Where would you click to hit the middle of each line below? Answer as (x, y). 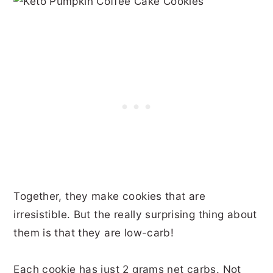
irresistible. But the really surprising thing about (135, 214)
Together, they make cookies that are (110, 196)
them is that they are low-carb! (94, 232)
